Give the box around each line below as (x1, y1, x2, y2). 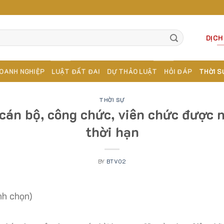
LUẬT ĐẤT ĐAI (51, 67, 100, 75)
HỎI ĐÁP (164, 67, 192, 75)
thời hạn (85, 122, 139, 140)
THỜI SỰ (99, 96, 125, 103)
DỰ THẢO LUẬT (107, 67, 157, 75)
